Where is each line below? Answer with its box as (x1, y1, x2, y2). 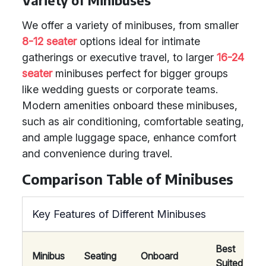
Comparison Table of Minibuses (22, 170, 233, 188)
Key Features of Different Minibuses (32, 208, 206, 220)
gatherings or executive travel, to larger (22, 51, 217, 64)
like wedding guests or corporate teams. (22, 83, 218, 96)
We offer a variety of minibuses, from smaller (22, 19, 239, 31)
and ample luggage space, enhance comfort (22, 131, 236, 144)
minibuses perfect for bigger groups (52, 67, 228, 80)
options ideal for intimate (77, 35, 200, 47)
